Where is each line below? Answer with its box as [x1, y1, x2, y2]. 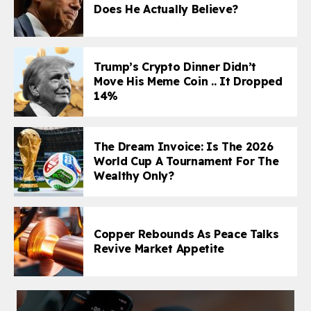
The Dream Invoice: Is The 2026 [94, 140, 274, 154]
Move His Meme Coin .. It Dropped [94, 74, 283, 89]
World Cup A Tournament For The [94, 154, 279, 169]
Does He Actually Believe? [94, 1, 238, 16]
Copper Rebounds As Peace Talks [94, 226, 279, 241]
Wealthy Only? [94, 169, 174, 183]
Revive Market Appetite [94, 241, 224, 255]
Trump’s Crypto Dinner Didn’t [94, 60, 257, 74]
